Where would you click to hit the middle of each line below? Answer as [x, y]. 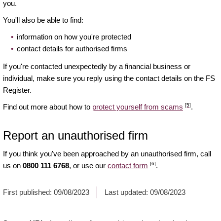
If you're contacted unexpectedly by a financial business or [97, 67]
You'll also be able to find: [43, 20]
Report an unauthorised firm [75, 136]
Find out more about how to [48, 107]
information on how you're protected [74, 37]
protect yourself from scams [138, 107]
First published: [28, 192]
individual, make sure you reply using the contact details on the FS [109, 78]
